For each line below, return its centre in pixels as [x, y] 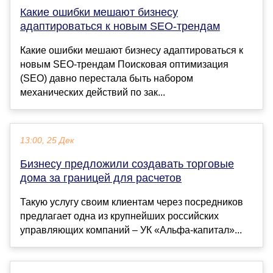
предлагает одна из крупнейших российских [119, 216]
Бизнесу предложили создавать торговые [127, 164]
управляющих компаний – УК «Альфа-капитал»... [131, 230]
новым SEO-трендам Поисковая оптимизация [124, 65]
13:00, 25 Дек [47, 141]
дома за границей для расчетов [101, 178]
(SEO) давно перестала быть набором [107, 79]
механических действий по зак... [93, 93]
